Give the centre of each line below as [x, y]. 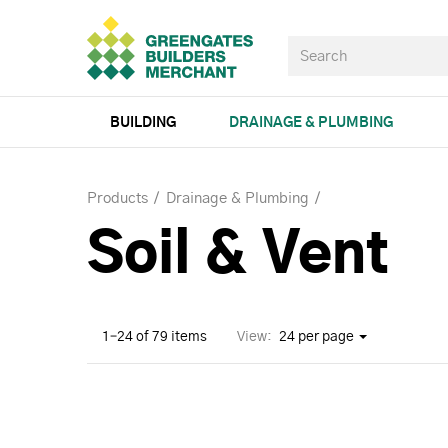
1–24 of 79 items [154, 337]
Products [117, 198]
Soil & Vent [238, 256]
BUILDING [142, 123]
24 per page [316, 337]
